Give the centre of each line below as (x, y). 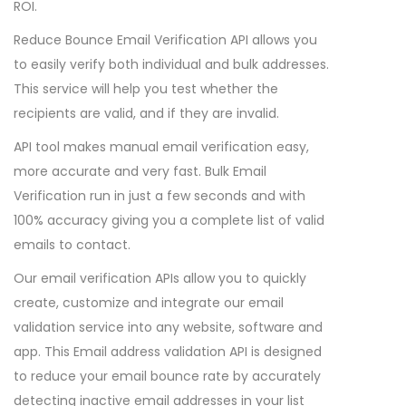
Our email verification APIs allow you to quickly (160, 278)
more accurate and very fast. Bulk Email (140, 171)
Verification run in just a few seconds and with (159, 196)
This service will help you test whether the (146, 89)
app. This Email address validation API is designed (168, 352)
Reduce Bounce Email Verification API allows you (165, 40)
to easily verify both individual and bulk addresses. (171, 64)
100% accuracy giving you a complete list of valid (169, 220)
